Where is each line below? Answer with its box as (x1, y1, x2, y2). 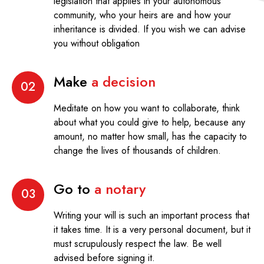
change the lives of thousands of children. (54, 143, 221, 157)
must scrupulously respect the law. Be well (54, 236, 222, 250)
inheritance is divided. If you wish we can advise (54, 22, 246, 36)
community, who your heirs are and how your (54, 8, 231, 22)
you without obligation (54, 36, 140, 50)
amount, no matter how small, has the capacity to (54, 129, 247, 143)
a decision (91, 71, 156, 92)
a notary (94, 178, 146, 199)
